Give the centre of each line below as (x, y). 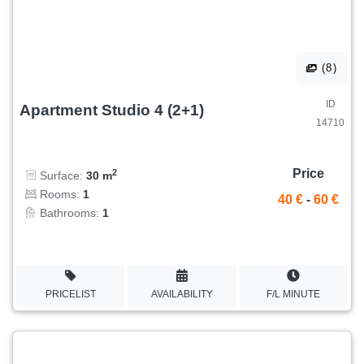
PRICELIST (70, 294)
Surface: (61, 176)
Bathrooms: (69, 213)
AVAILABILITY (182, 294)
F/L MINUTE (294, 294)
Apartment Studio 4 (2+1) (112, 110)
